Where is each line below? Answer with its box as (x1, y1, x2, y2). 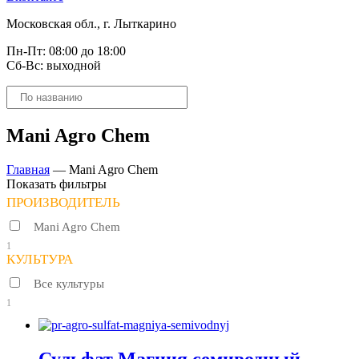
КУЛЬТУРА (6, 251, 73, 267)
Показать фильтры (6, 176, 107, 191)
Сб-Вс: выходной (6, 58, 101, 72)
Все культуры (34, 276, 104, 290)
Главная (6, 162, 50, 176)
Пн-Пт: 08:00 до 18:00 (6, 44, 126, 58)
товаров (6, 99, 49, 113)
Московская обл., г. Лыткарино (6, 17, 176, 30)
